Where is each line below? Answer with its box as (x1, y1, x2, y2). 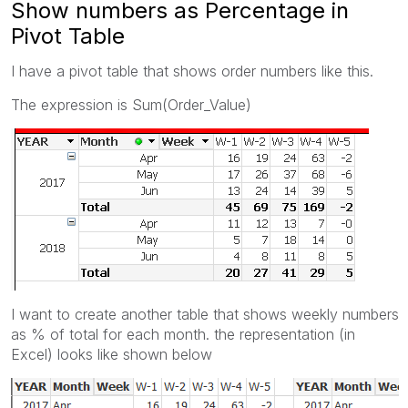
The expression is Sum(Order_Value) (11, 95, 251, 114)
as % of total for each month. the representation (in (11, 324, 355, 343)
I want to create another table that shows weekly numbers (11, 304, 399, 323)
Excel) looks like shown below (11, 344, 212, 363)
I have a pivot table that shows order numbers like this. (11, 61, 373, 80)
